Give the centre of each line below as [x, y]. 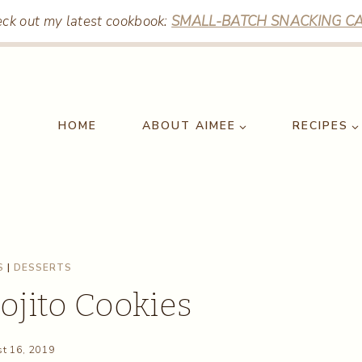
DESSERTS [42, 267]
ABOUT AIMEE [189, 126]
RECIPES [320, 126]
